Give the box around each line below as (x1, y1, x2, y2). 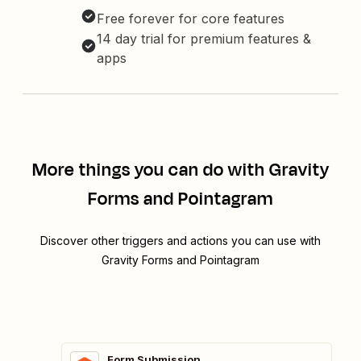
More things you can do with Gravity (31, 157, 330, 184)
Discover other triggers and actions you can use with (40, 234, 321, 248)
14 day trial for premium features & (97, 31, 311, 48)
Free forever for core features (97, 10, 284, 27)
